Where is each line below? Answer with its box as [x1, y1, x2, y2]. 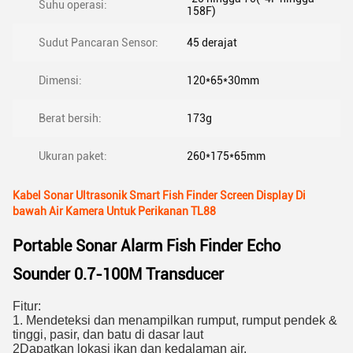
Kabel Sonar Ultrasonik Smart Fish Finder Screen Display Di [13, 189, 306, 202]
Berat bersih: [39, 112, 102, 124]
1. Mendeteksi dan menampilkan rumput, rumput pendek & [13, 314, 337, 327]
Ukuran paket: [39, 150, 107, 162]
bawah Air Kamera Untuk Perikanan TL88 [13, 205, 216, 217]
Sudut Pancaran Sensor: [39, 36, 158, 49]
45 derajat [187, 36, 237, 49]
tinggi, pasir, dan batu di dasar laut [13, 328, 203, 341]
